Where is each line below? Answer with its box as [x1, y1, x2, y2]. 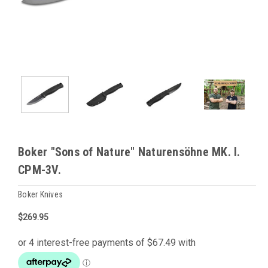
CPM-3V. [18, 163, 61, 178]
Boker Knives [18, 190, 63, 200]
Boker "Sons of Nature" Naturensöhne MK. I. [18, 145, 240, 160]
